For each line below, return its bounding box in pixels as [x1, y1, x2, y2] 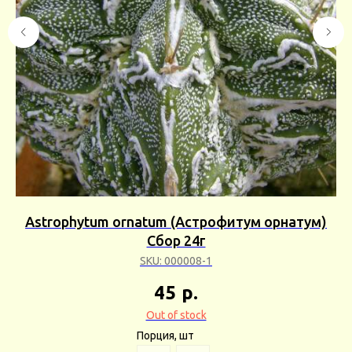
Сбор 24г [146, 233, 206, 249]
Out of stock [145, 308, 207, 321]
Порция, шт [137, 328, 194, 342]
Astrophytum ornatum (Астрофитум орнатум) [25, 214, 327, 230]
